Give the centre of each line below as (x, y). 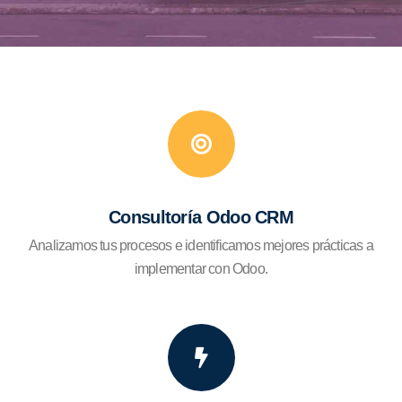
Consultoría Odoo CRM (201, 217)
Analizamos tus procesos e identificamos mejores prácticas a (201, 245)
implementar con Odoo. (201, 268)
